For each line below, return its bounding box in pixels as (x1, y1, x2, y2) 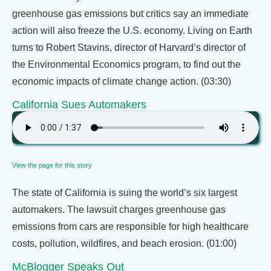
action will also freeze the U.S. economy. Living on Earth (12, 25, 252, 36)
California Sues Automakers (12, 98, 146, 111)
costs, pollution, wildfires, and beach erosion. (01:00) (12, 238, 237, 249)
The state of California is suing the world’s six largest (12, 188, 237, 198)
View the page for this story (12, 162, 92, 169)
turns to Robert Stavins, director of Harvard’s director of (12, 42, 246, 53)
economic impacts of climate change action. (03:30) (12, 76, 231, 87)
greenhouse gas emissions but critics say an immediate (12, 8, 249, 19)
